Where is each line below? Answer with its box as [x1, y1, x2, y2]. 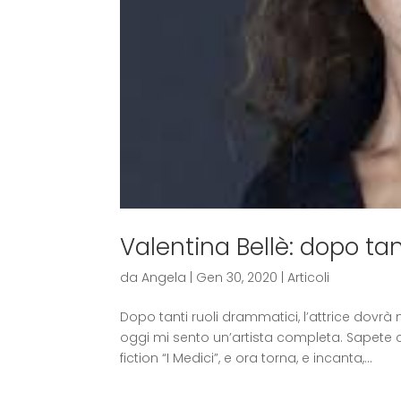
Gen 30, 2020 [196, 269, 278, 287]
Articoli [287, 269, 330, 287]
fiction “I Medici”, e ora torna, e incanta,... [120, 349, 373, 368]
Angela [141, 269, 187, 287]
